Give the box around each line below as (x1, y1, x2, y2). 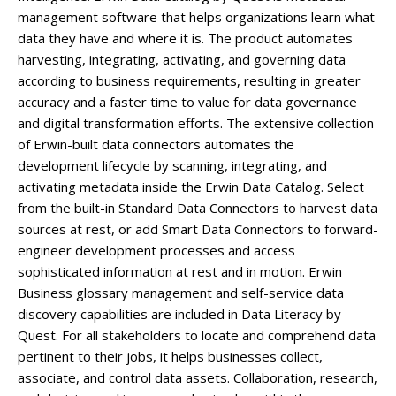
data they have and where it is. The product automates (18, 29, 353, 47)
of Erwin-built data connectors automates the (18, 135, 294, 153)
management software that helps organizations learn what (18, 8, 375, 26)
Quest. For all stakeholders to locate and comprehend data (18, 326, 376, 344)
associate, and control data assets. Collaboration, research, (18, 369, 377, 386)
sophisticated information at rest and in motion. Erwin (18, 263, 342, 280)
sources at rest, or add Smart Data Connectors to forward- (18, 220, 378, 238)
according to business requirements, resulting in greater (18, 72, 361, 89)
